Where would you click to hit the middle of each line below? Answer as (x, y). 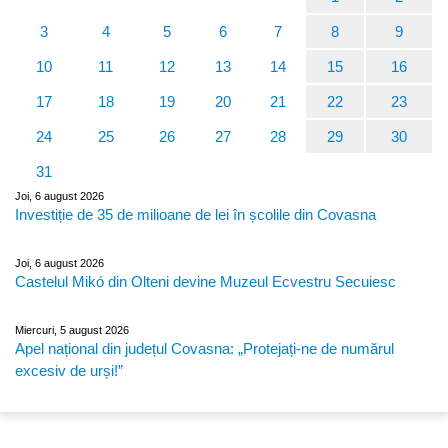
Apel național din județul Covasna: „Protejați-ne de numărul (204, 349)
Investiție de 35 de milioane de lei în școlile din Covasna (195, 215)
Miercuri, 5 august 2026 (72, 330)
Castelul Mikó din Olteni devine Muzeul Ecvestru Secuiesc (205, 282)
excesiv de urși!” (69, 371)
